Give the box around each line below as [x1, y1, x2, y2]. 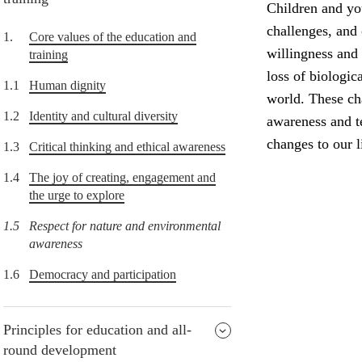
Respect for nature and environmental [29, 219, 221, 234]
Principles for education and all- [3, 322, 192, 339]
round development [3, 342, 116, 359]
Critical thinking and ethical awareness [29, 140, 225, 154]
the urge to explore [29, 188, 124, 203]
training [29, 48, 68, 62]
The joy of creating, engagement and [29, 170, 216, 185]
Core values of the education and [29, 30, 196, 44]
